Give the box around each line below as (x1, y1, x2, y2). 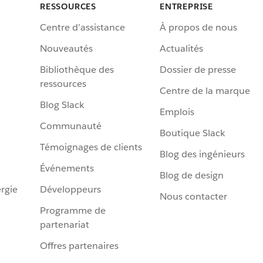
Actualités (160, 42, 203, 55)
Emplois (160, 106, 194, 119)
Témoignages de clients (40, 141, 142, 154)
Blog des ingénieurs (160, 148, 245, 161)
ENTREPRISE (160, 1, 213, 12)
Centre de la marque (160, 85, 250, 97)
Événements (40, 162, 94, 175)
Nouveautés (40, 42, 93, 55)
